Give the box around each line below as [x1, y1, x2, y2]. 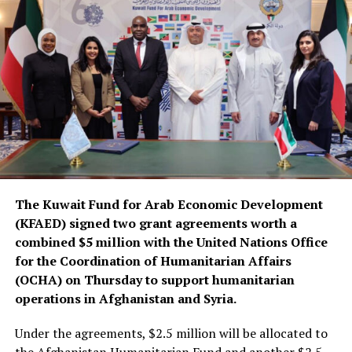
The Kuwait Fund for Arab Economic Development [14, 196, 323, 214]
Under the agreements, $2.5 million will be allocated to [14, 324, 328, 343]
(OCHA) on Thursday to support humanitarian [14, 271, 295, 289]
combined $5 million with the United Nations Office [14, 233, 328, 251]
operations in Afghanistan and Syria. [14, 290, 236, 308]
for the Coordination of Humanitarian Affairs [14, 252, 291, 270]
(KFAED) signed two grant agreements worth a [14, 214, 297, 233]
